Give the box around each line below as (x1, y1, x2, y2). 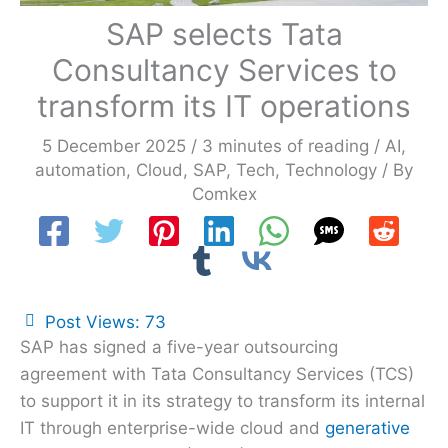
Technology (285, 159, 377, 180)
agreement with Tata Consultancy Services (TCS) (20, 363, 414, 384)
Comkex (191, 183, 257, 204)
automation (35, 159, 126, 180)
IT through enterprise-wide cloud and (20, 417, 325, 438)
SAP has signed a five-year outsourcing (20, 336, 338, 357)
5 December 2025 (42, 135, 191, 156)
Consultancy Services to (51, 51, 397, 88)
